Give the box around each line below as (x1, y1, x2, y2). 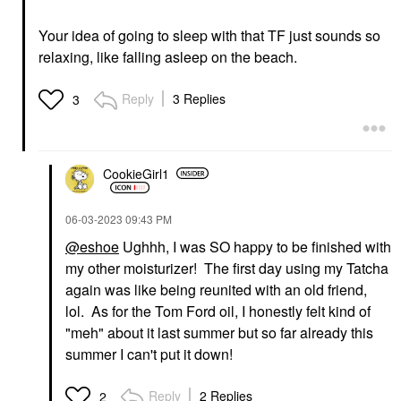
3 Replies (173, 90, 226, 108)
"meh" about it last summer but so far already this (65, 322, 373, 344)
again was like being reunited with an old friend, (65, 279, 367, 301)
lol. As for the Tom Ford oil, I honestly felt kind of (65, 301, 371, 322)
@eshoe (65, 236, 119, 258)
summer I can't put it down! (65, 344, 233, 365)
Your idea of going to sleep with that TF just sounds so (38, 25, 380, 47)
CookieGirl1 (103, 164, 169, 183)
